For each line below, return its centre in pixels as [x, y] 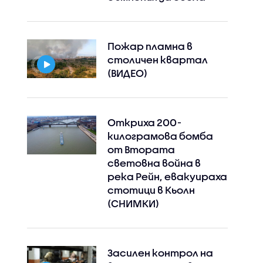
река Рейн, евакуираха [167, 176]
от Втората [141, 149]
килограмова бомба [160, 136]
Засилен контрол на [160, 253]
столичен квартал [157, 60]
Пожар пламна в [150, 46]
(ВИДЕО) [127, 73]
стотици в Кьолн [151, 190]
